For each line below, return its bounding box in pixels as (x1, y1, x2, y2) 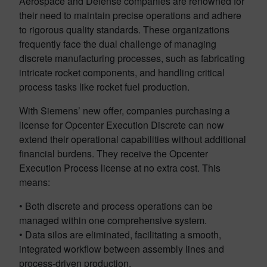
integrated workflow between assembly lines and (19, 242, 224, 256)
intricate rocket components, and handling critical (19, 66, 225, 79)
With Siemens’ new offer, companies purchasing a (19, 104, 230, 117)
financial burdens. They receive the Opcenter (19, 147, 208, 160)
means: (19, 175, 50, 189)
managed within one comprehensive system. (19, 213, 207, 227)
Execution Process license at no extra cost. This (19, 161, 221, 175)
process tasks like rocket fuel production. (19, 80, 190, 94)
